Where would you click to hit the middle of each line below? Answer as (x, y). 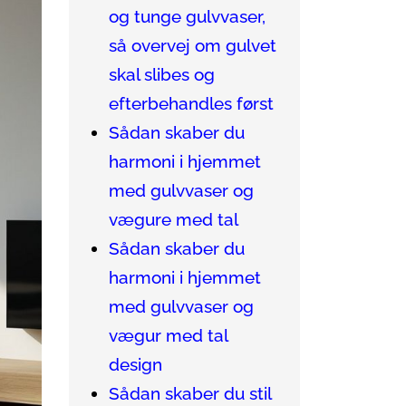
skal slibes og (162, 75)
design (135, 365)
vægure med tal (174, 220)
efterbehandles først (191, 104)
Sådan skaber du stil (190, 394)
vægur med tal (168, 336)
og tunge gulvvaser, (187, 17)
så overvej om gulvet (193, 46)
